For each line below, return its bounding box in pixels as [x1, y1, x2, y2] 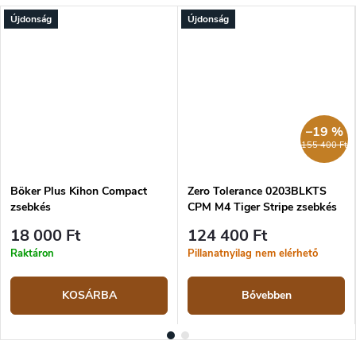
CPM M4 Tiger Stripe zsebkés [188, 199, 337, 215]
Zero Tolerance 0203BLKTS [188, 183, 327, 199]
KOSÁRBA [61, 288, 117, 304]
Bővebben [241, 288, 292, 304]
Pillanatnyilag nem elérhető [188, 246, 318, 261]
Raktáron [10, 246, 54, 261]
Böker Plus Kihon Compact [10, 183, 147, 199]
